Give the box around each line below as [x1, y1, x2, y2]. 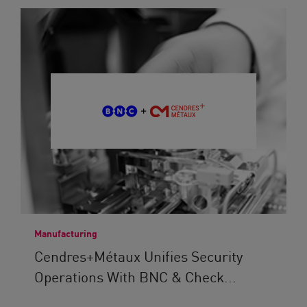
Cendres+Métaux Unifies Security [34, 245, 243, 266]
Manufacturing [34, 226, 97, 240]
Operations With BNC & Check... [34, 266, 236, 286]
